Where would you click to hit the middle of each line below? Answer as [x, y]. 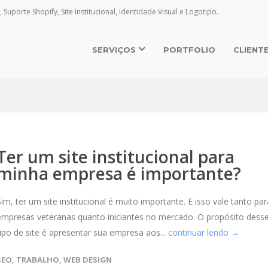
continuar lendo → [204, 232]
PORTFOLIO [189, 50]
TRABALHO [38, 260]
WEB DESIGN [88, 260]
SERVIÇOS [115, 50]
